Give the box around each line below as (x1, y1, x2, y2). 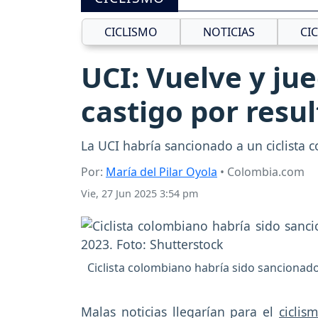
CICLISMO (104, 23, 158, 40)
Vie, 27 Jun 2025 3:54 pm (81, 187, 198, 201)
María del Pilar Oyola (106, 164, 217, 180)
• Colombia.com (217, 164, 305, 180)
